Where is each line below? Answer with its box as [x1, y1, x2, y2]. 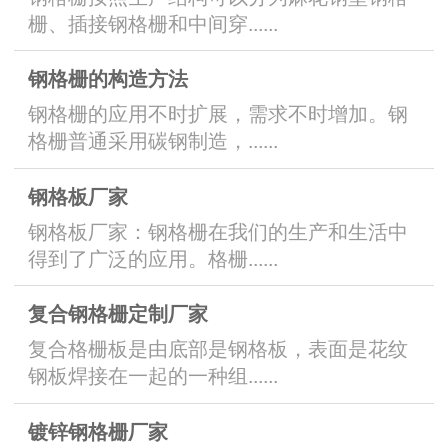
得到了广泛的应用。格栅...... [28, 242, 278, 272]
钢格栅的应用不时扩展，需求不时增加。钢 [28, 98, 408, 128]
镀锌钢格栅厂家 [28, 416, 168, 445]
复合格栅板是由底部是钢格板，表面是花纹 [28, 333, 408, 363]
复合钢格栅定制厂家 [28, 299, 208, 328]
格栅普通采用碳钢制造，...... [28, 125, 278, 155]
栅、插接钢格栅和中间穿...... [28, 7, 278, 37]
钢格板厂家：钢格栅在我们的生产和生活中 [28, 215, 408, 245]
